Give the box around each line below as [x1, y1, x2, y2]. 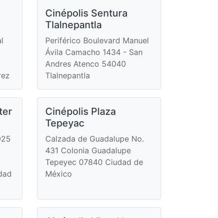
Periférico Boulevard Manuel [45, 35, 149, 45]
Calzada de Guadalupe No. [45, 133, 144, 144]
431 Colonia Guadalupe [45, 145, 131, 155]
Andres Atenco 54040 [45, 58, 126, 69]
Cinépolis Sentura [45, 7, 127, 19]
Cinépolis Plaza [45, 105, 116, 117]
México [45, 168, 72, 179]
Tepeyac [45, 117, 84, 129]
